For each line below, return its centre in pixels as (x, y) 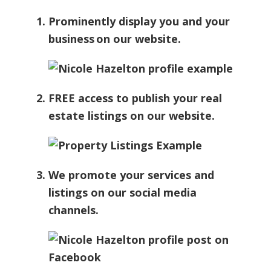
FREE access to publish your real (135, 98)
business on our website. (115, 39)
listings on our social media (122, 193)
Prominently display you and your (139, 21)
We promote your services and (131, 175)
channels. (73, 210)
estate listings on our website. (132, 116)
